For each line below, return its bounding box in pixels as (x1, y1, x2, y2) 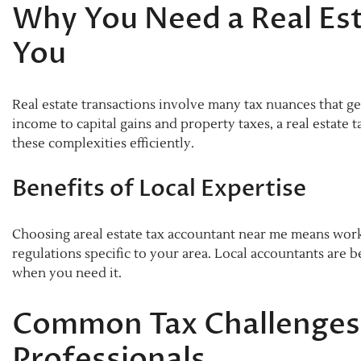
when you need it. (12, 265, 122, 282)
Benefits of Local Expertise (12, 173, 306, 205)
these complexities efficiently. (12, 135, 194, 152)
